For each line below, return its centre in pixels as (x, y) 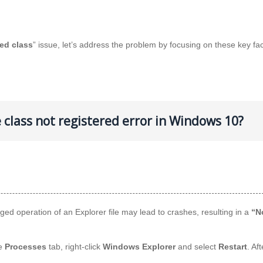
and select (197, 246)
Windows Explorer (139, 246)
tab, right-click (75, 246)
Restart (233, 246)
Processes (26, 246)
